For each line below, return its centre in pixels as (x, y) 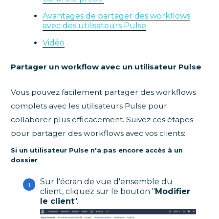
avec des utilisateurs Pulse (95, 26)
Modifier (173, 192)
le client (57, 201)
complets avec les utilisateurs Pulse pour (89, 106)
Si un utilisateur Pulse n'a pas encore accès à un (97, 150)
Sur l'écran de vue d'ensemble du (107, 182)
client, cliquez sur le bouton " (98, 192)
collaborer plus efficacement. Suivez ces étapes (102, 120)
